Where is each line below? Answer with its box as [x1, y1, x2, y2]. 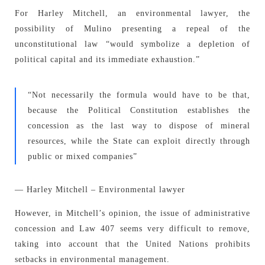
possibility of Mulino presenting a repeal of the [15, 24, 250, 34]
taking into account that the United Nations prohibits [15, 239, 250, 248]
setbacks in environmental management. [15, 254, 170, 264]
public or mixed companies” [28, 152, 137, 161]
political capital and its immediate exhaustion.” [15, 55, 200, 64]
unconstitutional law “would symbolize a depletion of [15, 40, 250, 49]
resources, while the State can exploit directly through [28, 137, 250, 146]
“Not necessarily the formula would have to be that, [28, 91, 250, 99]
